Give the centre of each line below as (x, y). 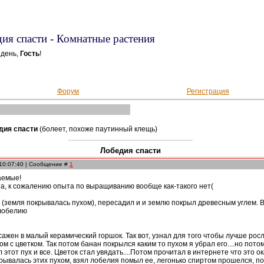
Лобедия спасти (131, 151)
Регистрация (208, 91)
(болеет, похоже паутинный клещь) (98, 129)
